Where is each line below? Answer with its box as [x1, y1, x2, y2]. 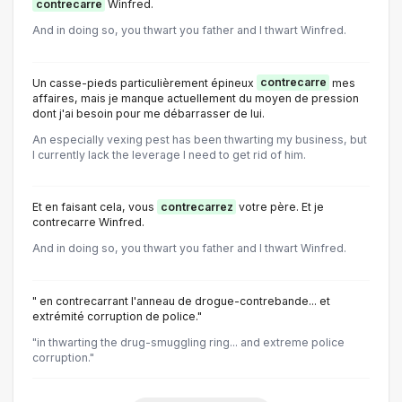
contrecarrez [160, 200, 233, 214]
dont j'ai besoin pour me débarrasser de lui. [32, 106, 265, 120]
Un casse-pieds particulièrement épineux [32, 75, 257, 90]
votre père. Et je [236, 200, 324, 214]
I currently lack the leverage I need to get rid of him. [32, 147, 306, 162]
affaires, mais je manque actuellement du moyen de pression [32, 91, 359, 105]
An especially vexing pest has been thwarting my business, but [32, 132, 367, 146]
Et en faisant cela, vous [32, 200, 157, 214]
